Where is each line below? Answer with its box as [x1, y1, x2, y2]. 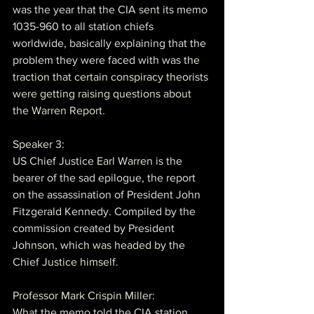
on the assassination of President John [13, 188, 203, 200]
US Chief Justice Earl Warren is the [13, 154, 185, 167]
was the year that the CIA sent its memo [13, 3, 210, 15]
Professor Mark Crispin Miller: [13, 289, 155, 301]
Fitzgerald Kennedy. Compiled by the [13, 205, 198, 217]
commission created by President [13, 221, 177, 234]
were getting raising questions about [13, 87, 194, 100]
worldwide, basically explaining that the [13, 36, 209, 49]
